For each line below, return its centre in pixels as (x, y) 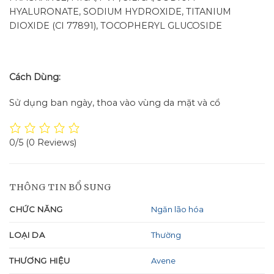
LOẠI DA (27, 235)
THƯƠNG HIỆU (40, 260)
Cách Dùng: (35, 77)
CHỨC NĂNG (36, 209)
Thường (166, 235)
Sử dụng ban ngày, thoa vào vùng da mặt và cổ (115, 102)
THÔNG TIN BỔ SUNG (60, 187)
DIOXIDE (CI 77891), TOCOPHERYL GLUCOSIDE (116, 26)
